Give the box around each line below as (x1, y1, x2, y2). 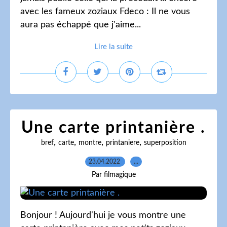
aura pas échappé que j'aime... (20, 20, 141, 29)
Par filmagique (91, 171, 136, 178)
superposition (143, 139, 186, 146)
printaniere (105, 139, 139, 146)
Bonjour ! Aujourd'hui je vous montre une (20, 211, 186, 220)
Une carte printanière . (21, 120, 206, 136)
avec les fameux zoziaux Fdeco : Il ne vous (20, 7, 190, 16)
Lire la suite (94, 43, 133, 51)
